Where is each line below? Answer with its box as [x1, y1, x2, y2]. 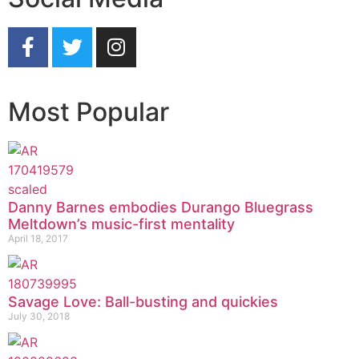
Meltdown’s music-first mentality [8, 215, 235, 232]
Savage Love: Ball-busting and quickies [8, 292, 278, 310]
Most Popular [8, 95, 169, 127]
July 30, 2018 [8, 309, 70, 322]
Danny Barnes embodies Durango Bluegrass [8, 198, 313, 216]
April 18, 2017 [8, 232, 68, 244]
